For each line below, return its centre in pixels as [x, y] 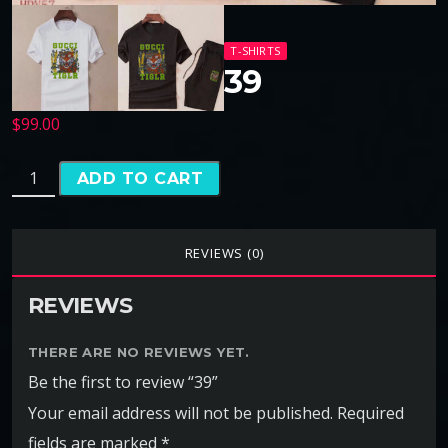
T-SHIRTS [255, 51]
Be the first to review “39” [123, 381]
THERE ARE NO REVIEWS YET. [139, 351]
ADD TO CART [140, 179]
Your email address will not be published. [180, 412]
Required [370, 412]
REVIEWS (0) [224, 253]
